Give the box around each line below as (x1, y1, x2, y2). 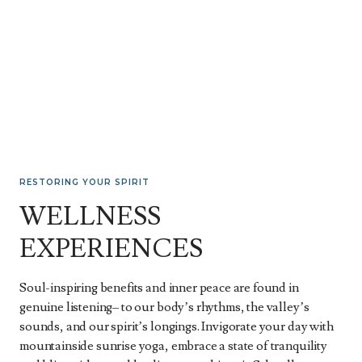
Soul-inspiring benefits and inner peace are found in (19, 280, 299, 296)
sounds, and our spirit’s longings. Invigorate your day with (19, 318, 334, 335)
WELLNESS (19, 200, 161, 234)
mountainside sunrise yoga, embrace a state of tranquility (19, 338, 327, 354)
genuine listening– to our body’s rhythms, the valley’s (19, 299, 309, 315)
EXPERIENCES (19, 232, 203, 266)
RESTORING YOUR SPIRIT (19, 177, 149, 187)
